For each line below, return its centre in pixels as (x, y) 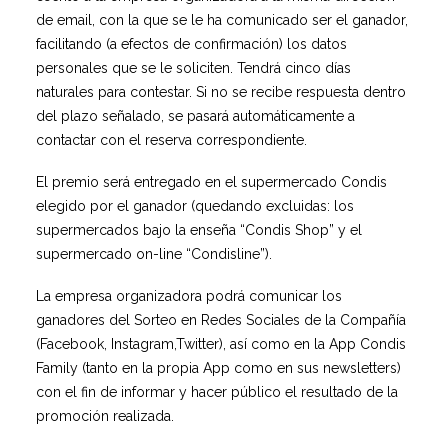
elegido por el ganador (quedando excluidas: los (195, 206)
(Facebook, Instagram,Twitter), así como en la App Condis (221, 344)
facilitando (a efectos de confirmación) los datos (191, 44)
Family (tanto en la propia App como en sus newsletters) (218, 368)
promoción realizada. (105, 416)
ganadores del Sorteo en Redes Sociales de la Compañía (221, 320)
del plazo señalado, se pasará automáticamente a (195, 116)
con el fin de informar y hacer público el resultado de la (217, 392)
